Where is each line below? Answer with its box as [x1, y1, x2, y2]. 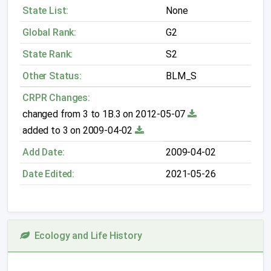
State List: [22, 5, 69, 16]
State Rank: [22, 48, 73, 60]
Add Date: [22, 146, 65, 158]
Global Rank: [22, 27, 77, 38]
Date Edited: [22, 168, 75, 180]
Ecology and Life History [29, 230, 142, 241]
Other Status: [22, 70, 82, 82]
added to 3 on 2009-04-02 [22, 125, 135, 136]
